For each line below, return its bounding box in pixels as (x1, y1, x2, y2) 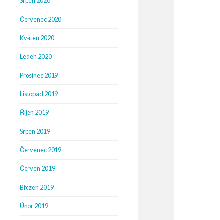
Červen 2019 (20, 165, 55, 172)
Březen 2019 (20, 183, 54, 191)
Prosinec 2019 (20, 71, 58, 79)
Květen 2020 (20, 34, 54, 42)
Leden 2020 (20, 53, 52, 60)
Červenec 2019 (20, 146, 61, 154)
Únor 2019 (20, 202, 48, 210)
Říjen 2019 (20, 109, 49, 116)
